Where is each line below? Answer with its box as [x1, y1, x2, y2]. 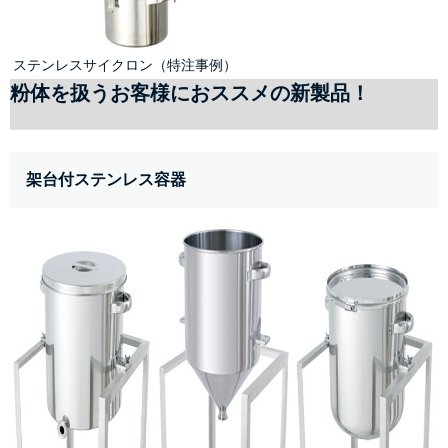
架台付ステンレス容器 [26, 170, 186, 190]
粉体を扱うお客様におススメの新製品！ [10, 81, 370, 106]
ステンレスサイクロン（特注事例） [13, 57, 237, 74]
